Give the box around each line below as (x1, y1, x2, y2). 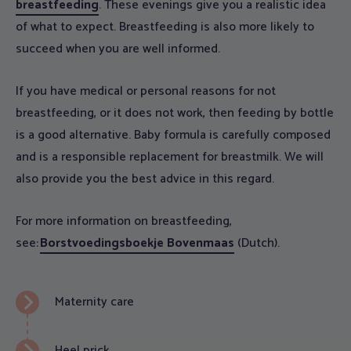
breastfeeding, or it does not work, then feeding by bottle (16, 103, 334, 125)
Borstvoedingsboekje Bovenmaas (40, 233, 234, 255)
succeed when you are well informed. (16, 38, 220, 60)
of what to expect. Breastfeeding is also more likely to (16, 16, 314, 38)
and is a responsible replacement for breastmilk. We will (16, 147, 324, 168)
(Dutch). (234, 233, 280, 255)
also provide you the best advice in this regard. (16, 168, 274, 190)
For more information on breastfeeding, (16, 211, 232, 233)
